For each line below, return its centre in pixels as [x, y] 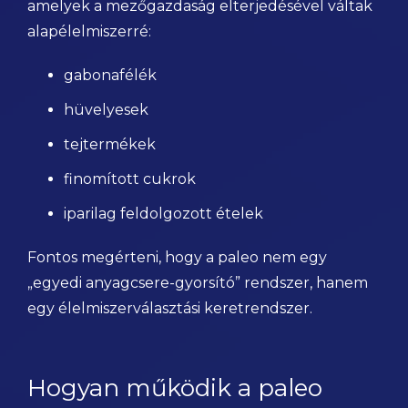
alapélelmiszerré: [89, 31]
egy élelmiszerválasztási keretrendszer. [170, 308]
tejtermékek [110, 144]
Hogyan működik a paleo [175, 388]
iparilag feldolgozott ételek [163, 214]
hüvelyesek [106, 110]
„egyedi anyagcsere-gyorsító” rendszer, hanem [198, 283]
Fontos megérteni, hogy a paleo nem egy [177, 257]
